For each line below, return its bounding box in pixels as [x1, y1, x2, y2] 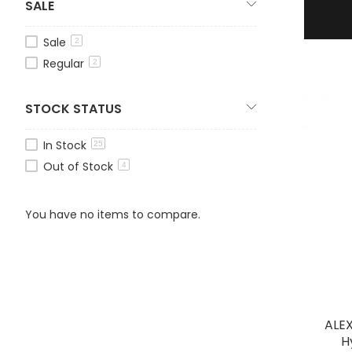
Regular [43, 55, 87, 71]
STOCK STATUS [25, 99, 122, 118]
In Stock [43, 137, 90, 153]
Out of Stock [43, 158, 116, 174]
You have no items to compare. [25, 206, 200, 222]
